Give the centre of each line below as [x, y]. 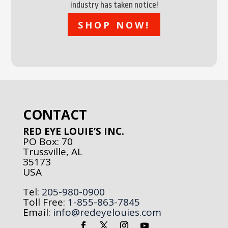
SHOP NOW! [114, 25]
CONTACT [55, 115]
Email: [36, 212]
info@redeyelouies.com [107, 212]
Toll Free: [44, 202]
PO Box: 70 [48, 142]
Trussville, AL [52, 152]
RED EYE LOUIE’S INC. [73, 132]
